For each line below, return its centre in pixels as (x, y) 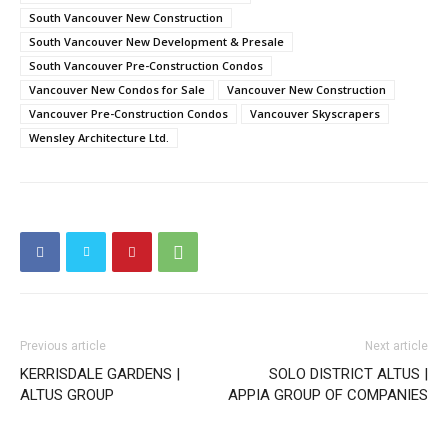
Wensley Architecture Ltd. (99, 137)
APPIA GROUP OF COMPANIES (328, 394)
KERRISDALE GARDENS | (100, 373)
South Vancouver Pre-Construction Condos (146, 65)
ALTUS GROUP (67, 394)
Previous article (63, 345)
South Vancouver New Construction (126, 17)
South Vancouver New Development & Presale (156, 41)
